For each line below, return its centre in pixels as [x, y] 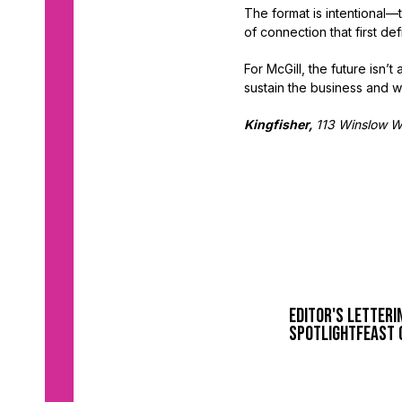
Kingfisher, [280, 125]
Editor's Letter [341, 317]
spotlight [323, 335]
